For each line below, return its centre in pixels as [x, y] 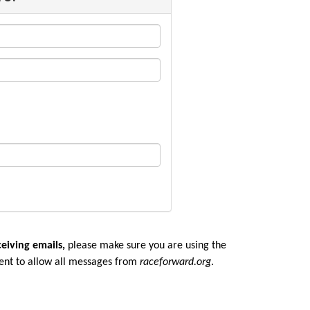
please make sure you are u [129, 246]
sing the [208, 246]
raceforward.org [175, 262]
